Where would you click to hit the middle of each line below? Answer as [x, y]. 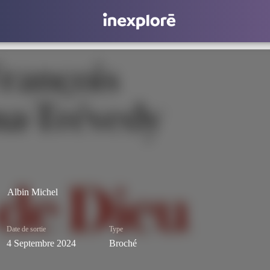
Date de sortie [26, 229]
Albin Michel [33, 192]
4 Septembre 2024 [41, 243]
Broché [123, 243]
